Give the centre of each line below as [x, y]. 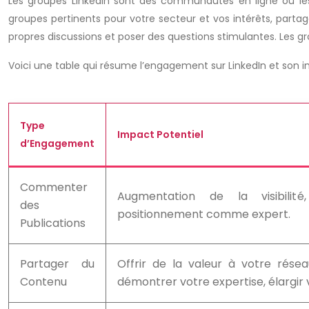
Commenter [54, 187]
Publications [53, 223]
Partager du [57, 264]
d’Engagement [57, 143]
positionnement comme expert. [204, 214]
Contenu [43, 282]
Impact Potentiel [160, 134]
